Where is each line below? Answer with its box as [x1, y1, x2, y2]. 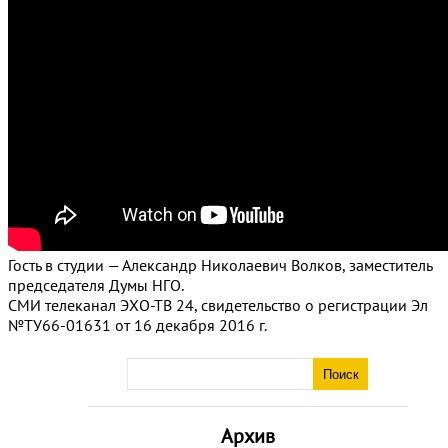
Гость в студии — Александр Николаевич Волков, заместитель [8, 255, 432, 275]
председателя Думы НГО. [8, 275, 184, 295]
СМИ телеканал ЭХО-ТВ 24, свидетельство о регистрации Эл [8, 295, 428, 315]
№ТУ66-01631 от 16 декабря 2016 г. [8, 315, 267, 335]
